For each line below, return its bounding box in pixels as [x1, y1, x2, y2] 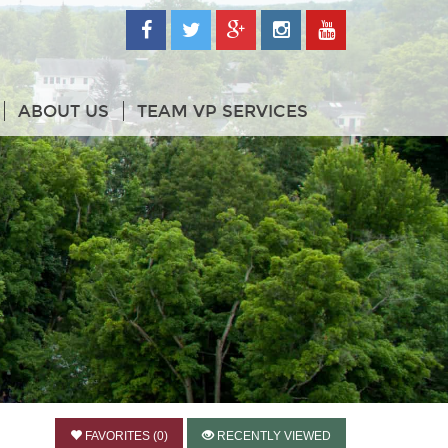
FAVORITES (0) [82, 429, 168, 444]
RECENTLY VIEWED [214, 429, 331, 444]
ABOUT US [17, 101, 109, 122]
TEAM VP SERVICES [136, 101, 308, 122]
